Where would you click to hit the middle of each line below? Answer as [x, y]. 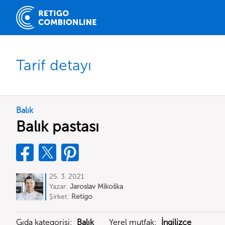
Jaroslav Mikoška [96, 187]
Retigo [82, 197]
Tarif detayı [54, 65]
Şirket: [60, 197]
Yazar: [60, 187]
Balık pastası [58, 127]
